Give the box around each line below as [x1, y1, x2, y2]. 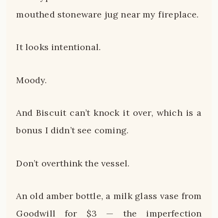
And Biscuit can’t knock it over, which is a [16, 107, 202, 119]
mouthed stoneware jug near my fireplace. [16, 8, 199, 20]
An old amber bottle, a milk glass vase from [16, 190, 202, 202]
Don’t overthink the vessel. [16, 157, 130, 169]
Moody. [16, 74, 47, 86]
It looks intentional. [16, 41, 101, 53]
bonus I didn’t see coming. [16, 125, 129, 136]
